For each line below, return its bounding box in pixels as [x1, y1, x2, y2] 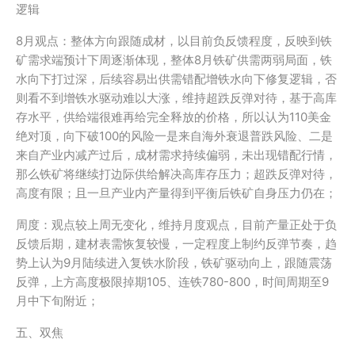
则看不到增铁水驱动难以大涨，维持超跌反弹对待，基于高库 [16, 90, 337, 105]
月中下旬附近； [16, 293, 99, 308]
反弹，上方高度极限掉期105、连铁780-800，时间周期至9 [16, 274, 329, 289]
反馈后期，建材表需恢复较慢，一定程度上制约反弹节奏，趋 [16, 236, 337, 251]
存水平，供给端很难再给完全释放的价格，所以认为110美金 [16, 109, 331, 124]
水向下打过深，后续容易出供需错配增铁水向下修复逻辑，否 [16, 71, 337, 86]
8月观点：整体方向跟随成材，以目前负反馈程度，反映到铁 [16, 33, 332, 48]
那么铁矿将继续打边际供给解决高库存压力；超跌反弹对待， [16, 166, 337, 181]
